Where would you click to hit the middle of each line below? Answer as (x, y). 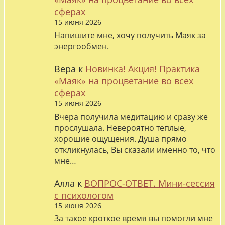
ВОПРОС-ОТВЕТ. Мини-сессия (149, 183)
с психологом (84, 195)
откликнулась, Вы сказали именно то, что (135, 149)
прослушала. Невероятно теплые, (120, 127)
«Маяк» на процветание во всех (124, 81)
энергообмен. (81, 46)
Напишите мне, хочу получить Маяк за (130, 35)
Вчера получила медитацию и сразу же (131, 116)
